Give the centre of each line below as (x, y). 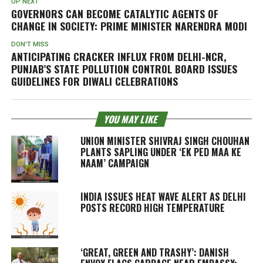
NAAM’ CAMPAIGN (114, 163)
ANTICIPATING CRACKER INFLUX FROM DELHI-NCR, (119, 56)
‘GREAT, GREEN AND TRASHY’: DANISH (154, 252)
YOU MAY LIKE (131, 119)
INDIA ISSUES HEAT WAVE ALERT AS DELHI (163, 196)
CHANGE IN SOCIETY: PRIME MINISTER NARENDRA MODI (129, 26)
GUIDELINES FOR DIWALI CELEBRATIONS (94, 81)
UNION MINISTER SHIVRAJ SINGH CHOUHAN (165, 141)
